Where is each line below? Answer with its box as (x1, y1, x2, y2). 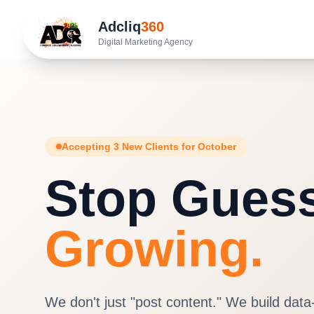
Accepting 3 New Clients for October (62, 141, 236, 153)
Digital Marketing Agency (98, 37, 193, 47)
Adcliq (98, 19, 141, 34)
